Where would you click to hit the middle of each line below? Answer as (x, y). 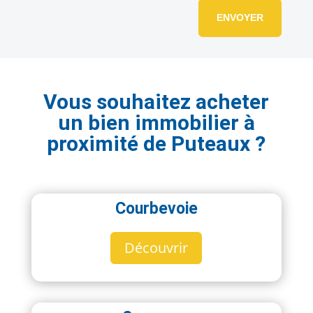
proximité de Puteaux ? (156, 144)
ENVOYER (240, 17)
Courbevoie (156, 209)
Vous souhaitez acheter (156, 102)
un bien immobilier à (156, 123)
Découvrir (156, 248)
